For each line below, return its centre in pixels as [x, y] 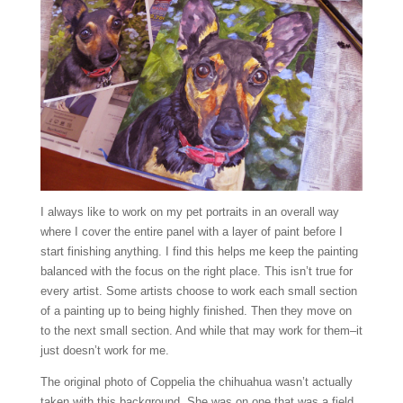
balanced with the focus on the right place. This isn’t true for [196, 271]
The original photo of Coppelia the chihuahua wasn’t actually [196, 381]
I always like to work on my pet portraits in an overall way [189, 211]
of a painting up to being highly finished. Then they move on [196, 310]
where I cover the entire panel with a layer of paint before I [191, 231]
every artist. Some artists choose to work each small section [198, 291]
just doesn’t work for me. [104, 350]
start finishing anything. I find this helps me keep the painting [199, 251]
